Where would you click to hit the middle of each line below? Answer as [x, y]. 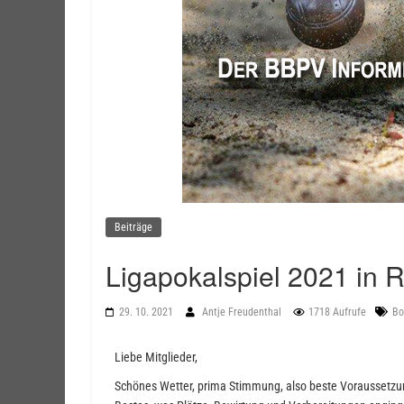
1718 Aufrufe [337, 312]
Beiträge [133, 227]
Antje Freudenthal [243, 312]
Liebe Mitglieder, [156, 357]
